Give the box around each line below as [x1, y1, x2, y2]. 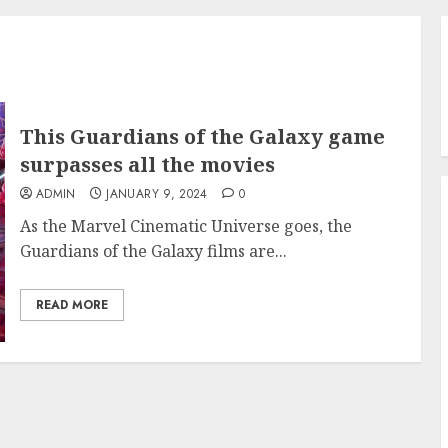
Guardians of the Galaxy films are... [19, 240, 287, 262]
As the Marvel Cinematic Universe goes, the [19, 215, 352, 237]
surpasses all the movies [19, 151, 275, 178]
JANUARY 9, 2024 [106, 185, 208, 203]
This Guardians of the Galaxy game [19, 123, 385, 150]
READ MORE [35, 296, 108, 314]
